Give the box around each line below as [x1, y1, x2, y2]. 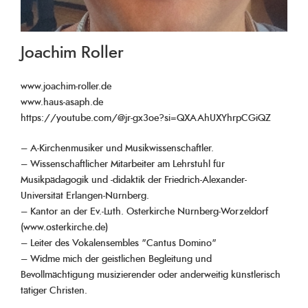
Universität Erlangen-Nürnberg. [21, 190, 149, 201]
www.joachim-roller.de [21, 81, 111, 91]
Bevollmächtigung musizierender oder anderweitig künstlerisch [21, 269, 280, 280]
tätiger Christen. [21, 285, 87, 296]
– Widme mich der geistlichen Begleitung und [21, 254, 212, 264]
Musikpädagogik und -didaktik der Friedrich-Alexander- [21, 175, 247, 185]
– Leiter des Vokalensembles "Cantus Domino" [21, 238, 217, 248]
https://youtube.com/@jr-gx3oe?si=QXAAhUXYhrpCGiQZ [21, 113, 271, 123]
